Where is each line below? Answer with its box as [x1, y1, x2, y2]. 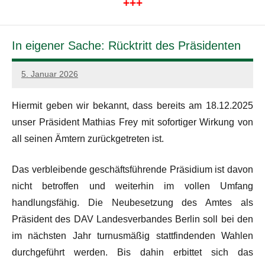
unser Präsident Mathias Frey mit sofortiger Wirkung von [12, 117, 253, 127]
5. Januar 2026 [21, 69, 78, 79]
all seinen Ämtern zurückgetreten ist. [12, 133, 164, 144]
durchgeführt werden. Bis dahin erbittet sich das [12, 247, 253, 257]
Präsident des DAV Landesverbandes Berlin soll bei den [12, 214, 253, 224]
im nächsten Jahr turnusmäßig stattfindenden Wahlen [12, 230, 253, 241]
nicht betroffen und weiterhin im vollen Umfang [12, 180, 253, 191]
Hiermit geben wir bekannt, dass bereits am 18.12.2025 [12, 100, 253, 111]
